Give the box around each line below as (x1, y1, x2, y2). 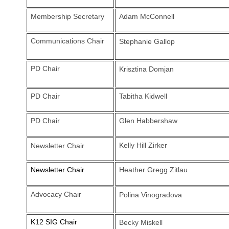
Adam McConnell (119, 12, 174, 20)
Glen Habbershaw (119, 117, 177, 125)
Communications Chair (30, 37, 104, 45)
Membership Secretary (30, 12, 104, 20)
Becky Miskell (119, 218, 163, 226)
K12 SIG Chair (30, 218, 77, 226)
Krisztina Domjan (119, 65, 174, 73)
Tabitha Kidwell (119, 92, 167, 100)
